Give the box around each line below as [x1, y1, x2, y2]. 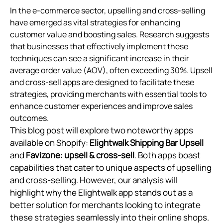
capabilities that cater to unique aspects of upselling [10, 161, 212, 173]
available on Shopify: [10, 136, 90, 148]
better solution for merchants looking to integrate [10, 199, 201, 211]
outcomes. [10, 112, 49, 123]
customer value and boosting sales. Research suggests [10, 28, 209, 40]
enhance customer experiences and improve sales [10, 100, 193, 111]
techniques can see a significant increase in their [10, 52, 189, 64]
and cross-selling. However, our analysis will [10, 174, 178, 186]
